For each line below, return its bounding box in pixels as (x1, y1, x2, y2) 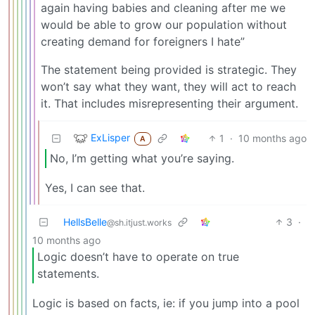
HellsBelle (63, 215, 107, 228)
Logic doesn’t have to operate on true (37, 250, 239, 264)
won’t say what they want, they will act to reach (41, 79, 296, 94)
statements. (37, 266, 99, 281)
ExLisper (91, 131, 130, 143)
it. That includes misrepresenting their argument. (41, 96, 298, 110)
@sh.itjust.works (107, 217, 172, 228)
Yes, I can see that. (45, 180, 145, 195)
